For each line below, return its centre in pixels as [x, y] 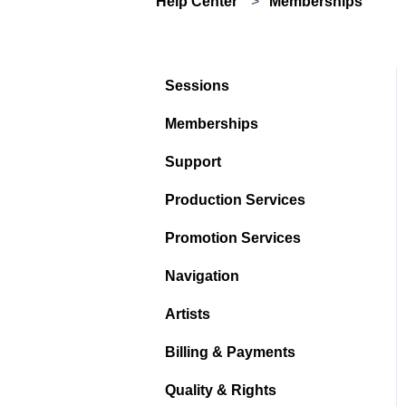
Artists [188, 314]
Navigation [202, 275]
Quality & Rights [221, 390]
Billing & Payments [230, 352]
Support [193, 161]
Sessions [197, 85]
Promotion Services [233, 237]
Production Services [235, 199]
